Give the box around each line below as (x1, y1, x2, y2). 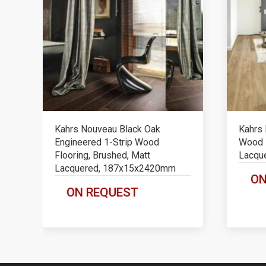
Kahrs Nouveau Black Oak (55, 123, 160, 135)
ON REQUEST (66, 185, 138, 199)
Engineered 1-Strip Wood (55, 137, 159, 148)
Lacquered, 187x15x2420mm (55, 163, 176, 174)
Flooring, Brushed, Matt (55, 150, 150, 161)
